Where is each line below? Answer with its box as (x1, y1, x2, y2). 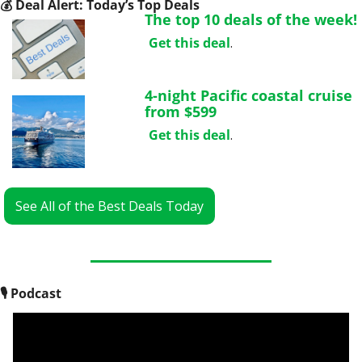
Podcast (7, 284, 61, 302)
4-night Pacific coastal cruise (145, 86, 353, 106)
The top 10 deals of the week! (145, 10, 358, 29)
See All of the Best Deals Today (15, 196, 204, 215)
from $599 (145, 102, 217, 122)
